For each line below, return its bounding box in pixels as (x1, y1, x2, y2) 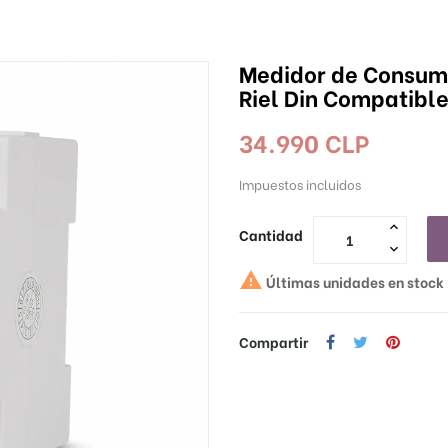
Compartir (239, 331, 308, 353)
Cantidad (239, 224, 303, 246)
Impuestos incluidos (239, 174, 361, 194)
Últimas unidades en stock (263, 271, 444, 293)
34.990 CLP (239, 124, 369, 160)
